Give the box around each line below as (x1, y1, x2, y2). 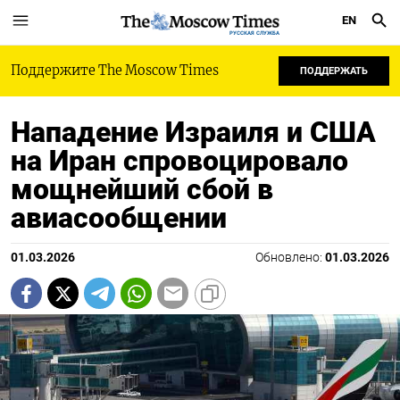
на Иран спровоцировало (11, 144, 348, 178)
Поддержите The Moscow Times (11, 62, 219, 79)
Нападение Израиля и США (11, 115, 376, 149)
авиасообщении (11, 201, 227, 235)
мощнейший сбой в (11, 172, 273, 206)
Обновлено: (255, 250, 325, 265)
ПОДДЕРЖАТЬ (300, 65, 368, 77)
